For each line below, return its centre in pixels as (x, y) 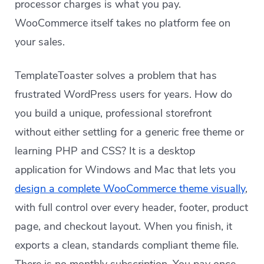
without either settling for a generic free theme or (130, 132)
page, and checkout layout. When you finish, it (124, 226)
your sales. (40, 42)
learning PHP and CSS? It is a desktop (105, 151)
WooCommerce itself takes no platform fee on (123, 23)
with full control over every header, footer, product (132, 207)
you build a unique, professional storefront (113, 113)
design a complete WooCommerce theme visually (130, 189)
